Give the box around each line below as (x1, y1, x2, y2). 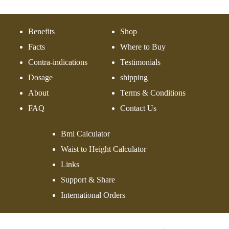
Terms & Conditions (120, 88, 186, 98)
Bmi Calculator (61, 129, 110, 139)
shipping (120, 73, 148, 82)
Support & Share (61, 175, 115, 185)
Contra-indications (28, 58, 87, 67)
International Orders (61, 191, 125, 200)
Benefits (28, 27, 55, 36)
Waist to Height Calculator (61, 145, 146, 154)
